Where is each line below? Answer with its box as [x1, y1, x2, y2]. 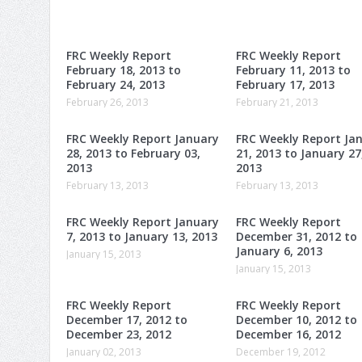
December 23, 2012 [66, 326, 171, 342]
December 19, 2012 [236, 344, 326, 359]
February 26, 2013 [66, 95, 149, 109]
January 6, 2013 [236, 242, 322, 259]
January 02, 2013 [66, 344, 141, 359]
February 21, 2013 [236, 95, 318, 109]
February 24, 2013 [66, 76, 165, 92]
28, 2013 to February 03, [66, 145, 200, 161]
